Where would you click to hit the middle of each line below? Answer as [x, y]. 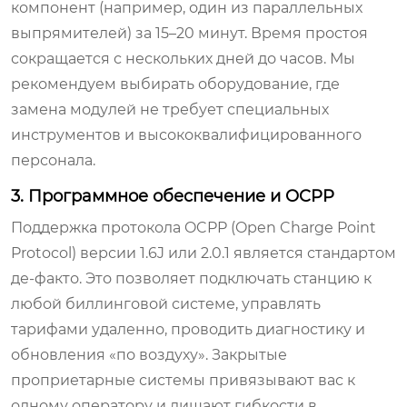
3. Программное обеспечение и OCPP [173, 196]
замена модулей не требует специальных [170, 109]
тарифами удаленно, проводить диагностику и [188, 329]
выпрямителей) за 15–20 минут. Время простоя [189, 33]
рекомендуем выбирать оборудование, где [175, 84]
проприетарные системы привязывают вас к [183, 380]
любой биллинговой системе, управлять [166, 303]
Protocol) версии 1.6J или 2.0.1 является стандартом [203, 253]
